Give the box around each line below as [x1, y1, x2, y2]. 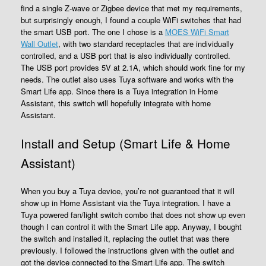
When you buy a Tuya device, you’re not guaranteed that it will [21, 185, 235, 197]
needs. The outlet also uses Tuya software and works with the [21, 74, 233, 85]
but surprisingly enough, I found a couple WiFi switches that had [21, 14, 241, 26]
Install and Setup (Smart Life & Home [21, 134, 230, 152]
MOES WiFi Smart [165, 26, 229, 38]
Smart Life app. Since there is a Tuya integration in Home [21, 85, 218, 97]
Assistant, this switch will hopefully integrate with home [21, 97, 211, 109]
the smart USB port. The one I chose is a [21, 26, 165, 38]
